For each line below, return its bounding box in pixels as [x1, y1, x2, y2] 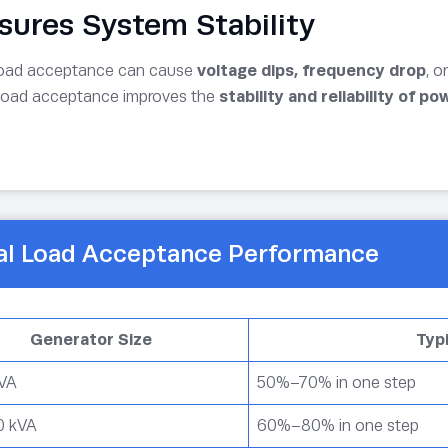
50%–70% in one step [257, 372, 416, 392]
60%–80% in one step [257, 415, 419, 435]
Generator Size [29, 329, 152, 349]
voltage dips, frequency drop [197, 60, 426, 80]
